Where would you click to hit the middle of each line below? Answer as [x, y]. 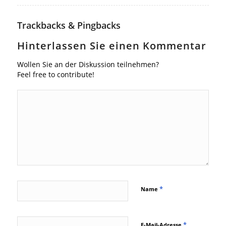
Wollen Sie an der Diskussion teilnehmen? [88, 64]
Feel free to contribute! [55, 74]
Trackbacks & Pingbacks [69, 25]
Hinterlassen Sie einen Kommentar [111, 45]
